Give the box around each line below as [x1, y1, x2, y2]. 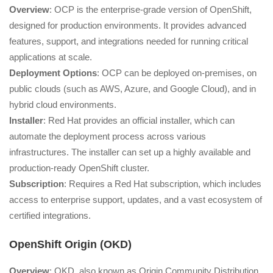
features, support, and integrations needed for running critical [9, 35, 248, 46]
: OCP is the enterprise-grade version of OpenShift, [49, 4, 252, 15]
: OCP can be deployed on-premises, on [97, 67, 257, 78]
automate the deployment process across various [9, 130, 206, 141]
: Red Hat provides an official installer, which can [43, 115, 235, 126]
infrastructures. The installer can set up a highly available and [9, 146, 250, 157]
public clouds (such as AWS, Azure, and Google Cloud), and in [9, 83, 256, 94]
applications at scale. [9, 51, 92, 62]
